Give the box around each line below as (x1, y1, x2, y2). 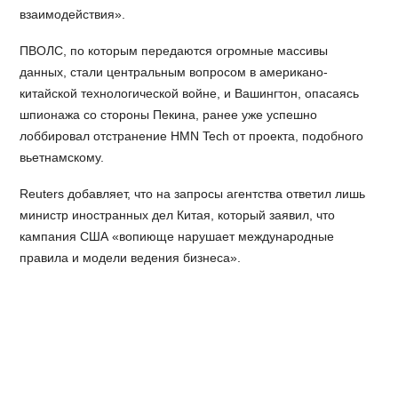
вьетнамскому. (20, 150, 105, 165)
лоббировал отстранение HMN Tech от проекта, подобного (20, 129, 364, 144)
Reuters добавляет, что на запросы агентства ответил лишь (20, 187, 366, 201)
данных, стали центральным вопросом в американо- (20, 65, 329, 80)
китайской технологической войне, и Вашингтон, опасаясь (20, 86, 360, 101)
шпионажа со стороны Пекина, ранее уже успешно (20, 107, 318, 123)
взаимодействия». (20, 7, 126, 22)
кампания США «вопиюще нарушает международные (20, 229, 335, 243)
